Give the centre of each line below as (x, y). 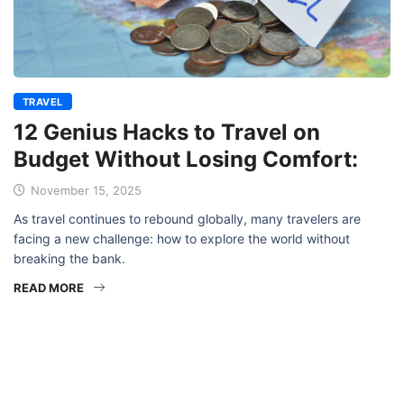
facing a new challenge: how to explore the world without (182, 239)
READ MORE (49, 288)
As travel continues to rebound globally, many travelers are (187, 219)
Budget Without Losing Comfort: (186, 160)
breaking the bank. (69, 259)
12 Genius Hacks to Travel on (167, 133)
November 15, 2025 (84, 191)
